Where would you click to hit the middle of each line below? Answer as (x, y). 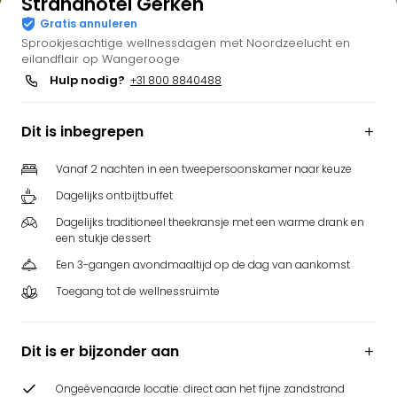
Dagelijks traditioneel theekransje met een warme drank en (210, 222)
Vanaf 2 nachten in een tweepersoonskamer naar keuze (204, 169)
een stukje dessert (103, 238)
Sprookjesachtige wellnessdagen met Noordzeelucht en (186, 43)
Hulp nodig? (87, 80)
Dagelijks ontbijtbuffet (114, 195)
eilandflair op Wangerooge (101, 59)
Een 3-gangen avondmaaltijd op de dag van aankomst (203, 265)
